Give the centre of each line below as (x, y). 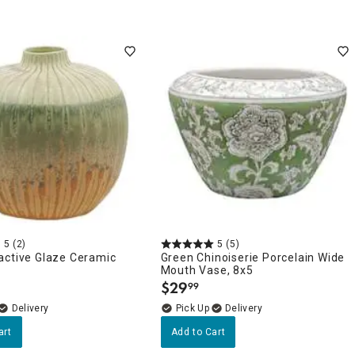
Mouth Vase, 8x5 (207, 270)
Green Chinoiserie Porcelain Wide (253, 257)
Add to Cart (198, 332)
